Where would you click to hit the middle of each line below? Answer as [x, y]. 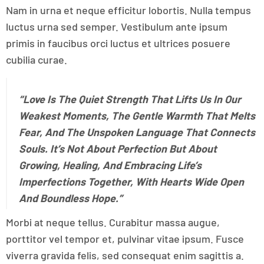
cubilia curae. [37, 60]
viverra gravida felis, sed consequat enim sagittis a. [125, 255]
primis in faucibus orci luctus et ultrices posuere [118, 43]
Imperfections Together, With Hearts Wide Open [131, 181]
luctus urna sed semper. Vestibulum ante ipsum [117, 27]
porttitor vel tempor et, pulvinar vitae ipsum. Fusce [125, 239]
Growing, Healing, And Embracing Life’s [110, 165]
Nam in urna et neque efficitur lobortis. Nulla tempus [128, 10]
